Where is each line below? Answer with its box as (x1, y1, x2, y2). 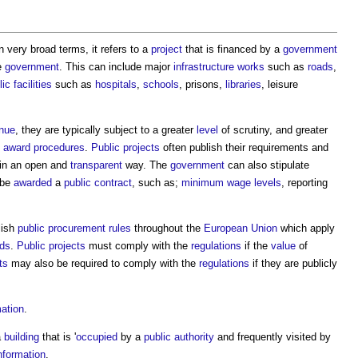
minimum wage (181, 177, 251, 189)
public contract (64, 177, 132, 189)
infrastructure (173, 61, 234, 73)
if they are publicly (249, 257, 337, 269)
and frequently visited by (214, 331, 331, 343)
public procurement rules (18, 222, 131, 234)
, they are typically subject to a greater (15, 124, 197, 136)
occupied (76, 331, 117, 343)
